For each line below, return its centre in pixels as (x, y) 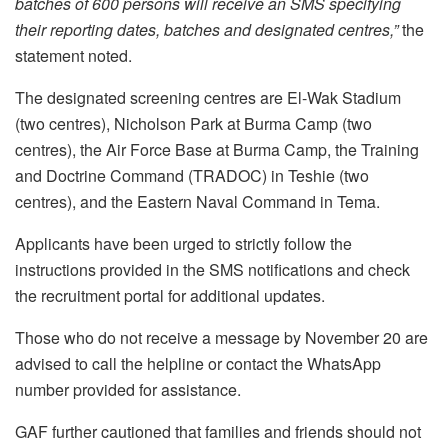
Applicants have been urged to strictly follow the (183, 243)
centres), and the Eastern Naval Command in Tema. (197, 201)
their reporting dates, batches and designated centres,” (206, 29)
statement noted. (73, 55)
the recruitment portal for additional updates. (170, 295)
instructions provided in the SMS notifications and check (212, 269)
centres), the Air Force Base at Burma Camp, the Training (217, 149)
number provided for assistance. (128, 389)
